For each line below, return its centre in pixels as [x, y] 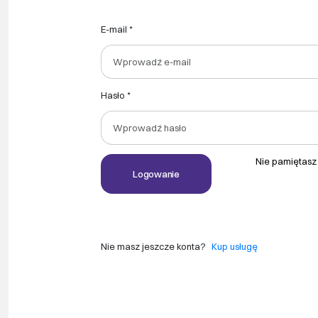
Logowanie [156, 174]
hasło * [119, 95]
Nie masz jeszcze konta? [153, 247]
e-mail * [119, 29]
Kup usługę [235, 247]
